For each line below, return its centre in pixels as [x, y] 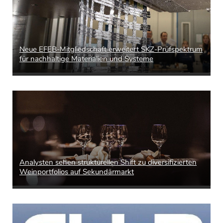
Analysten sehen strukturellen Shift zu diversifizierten [108, 162]
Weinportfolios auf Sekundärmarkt [77, 171]
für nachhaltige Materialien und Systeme [86, 58]
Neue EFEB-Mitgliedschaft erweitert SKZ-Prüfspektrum [111, 49]
